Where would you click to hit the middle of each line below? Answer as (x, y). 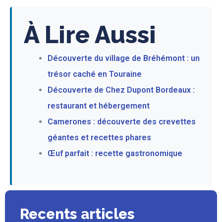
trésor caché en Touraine (95, 74)
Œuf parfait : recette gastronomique (115, 153)
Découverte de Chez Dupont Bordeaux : (121, 90)
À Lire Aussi (90, 34)
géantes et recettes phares (99, 137)
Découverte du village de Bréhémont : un (124, 58)
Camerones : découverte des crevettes (122, 121)
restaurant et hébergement (99, 106)
